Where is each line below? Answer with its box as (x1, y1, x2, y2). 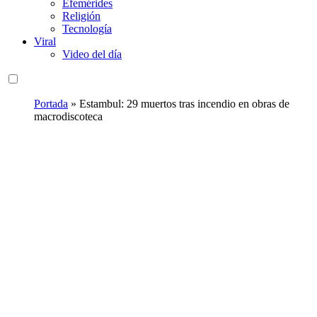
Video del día (62, 48, 122, 61)
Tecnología (62, 23, 112, 35)
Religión (62, 10, 100, 23)
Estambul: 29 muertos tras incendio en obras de (79, 98, 289, 110)
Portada (34, 98, 68, 110)
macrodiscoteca (34, 110, 103, 123)
